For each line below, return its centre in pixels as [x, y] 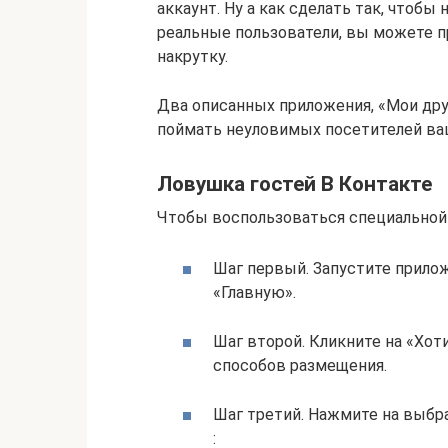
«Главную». [254, 292]
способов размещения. [300, 365]
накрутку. [192, 56]
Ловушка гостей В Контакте [294, 184]
